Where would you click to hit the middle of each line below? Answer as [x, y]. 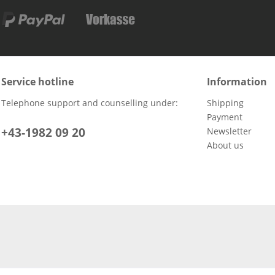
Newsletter [229, 131]
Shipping [225, 103]
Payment [225, 117]
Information [237, 82]
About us [225, 145]
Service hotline [37, 82]
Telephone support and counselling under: [90, 103]
